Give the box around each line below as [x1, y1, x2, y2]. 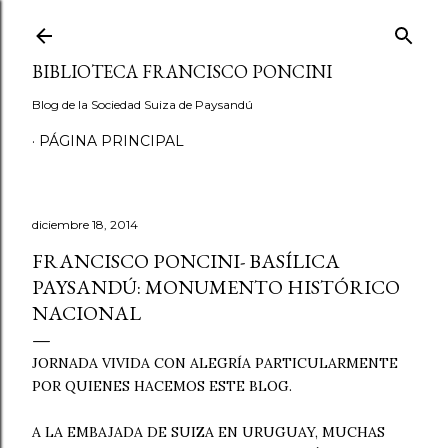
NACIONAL [32, 300, 141, 326]
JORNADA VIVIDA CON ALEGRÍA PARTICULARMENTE [32, 354, 398, 372]
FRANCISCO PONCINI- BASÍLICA [32, 248, 340, 274]
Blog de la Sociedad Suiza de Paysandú [32, 97, 253, 112]
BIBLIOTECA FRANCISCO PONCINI [32, 60, 332, 83]
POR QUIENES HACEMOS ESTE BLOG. [32, 377, 292, 395]
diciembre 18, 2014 [32, 217, 138, 232]
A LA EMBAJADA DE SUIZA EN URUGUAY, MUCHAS [32, 423, 385, 441]
